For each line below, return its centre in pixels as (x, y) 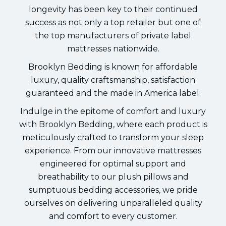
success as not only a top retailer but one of (113, 22)
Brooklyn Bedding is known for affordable (113, 67)
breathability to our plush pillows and (113, 177)
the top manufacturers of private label (113, 35)
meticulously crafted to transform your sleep (113, 137)
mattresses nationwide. (113, 48)
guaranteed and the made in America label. (113, 93)
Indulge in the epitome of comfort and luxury (113, 111)
